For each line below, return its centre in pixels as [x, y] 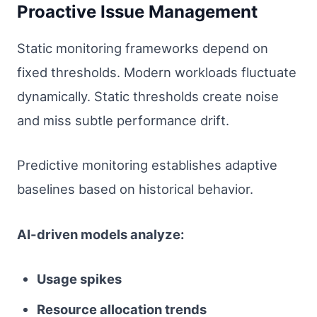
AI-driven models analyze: [100, 234]
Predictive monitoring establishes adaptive [147, 165]
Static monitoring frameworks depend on [143, 48]
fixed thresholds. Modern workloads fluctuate [157, 72]
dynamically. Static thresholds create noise [148, 96]
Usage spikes [79, 279]
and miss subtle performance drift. [123, 120]
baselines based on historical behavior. [135, 189]
